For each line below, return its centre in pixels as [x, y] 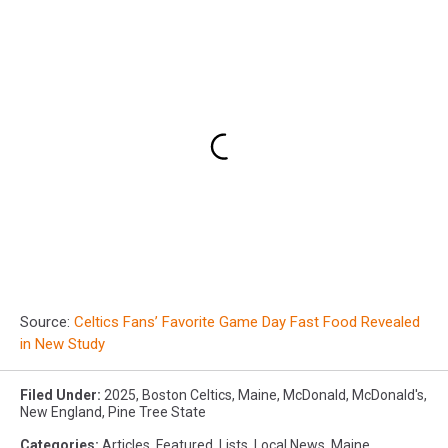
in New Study [62, 343]
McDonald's [388, 394]
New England [61, 411]
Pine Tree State [157, 411]
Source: [47, 321]
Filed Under [58, 394]
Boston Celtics [187, 394]
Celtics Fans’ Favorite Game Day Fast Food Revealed [247, 321]
